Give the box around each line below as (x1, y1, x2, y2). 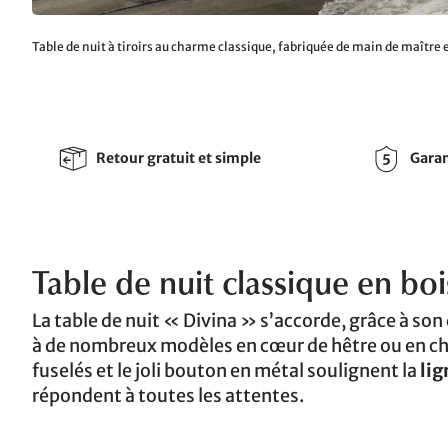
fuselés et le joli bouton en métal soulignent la (32, 358, 420, 382)
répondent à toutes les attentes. (32, 383, 304, 407)
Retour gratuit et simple (96, 149, 261, 168)
